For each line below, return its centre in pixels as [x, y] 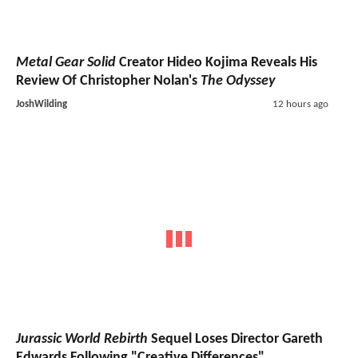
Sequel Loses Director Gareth [235, 339]
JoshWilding [42, 105]
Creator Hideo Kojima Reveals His [217, 63]
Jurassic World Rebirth [82, 339]
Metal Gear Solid [66, 63]
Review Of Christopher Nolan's [108, 82]
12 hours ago [300, 105]
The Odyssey [238, 82]
